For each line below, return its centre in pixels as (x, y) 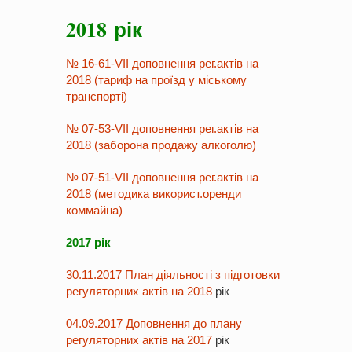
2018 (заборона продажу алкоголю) (161, 145)
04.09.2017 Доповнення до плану (154, 323)
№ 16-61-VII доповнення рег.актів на (162, 63)
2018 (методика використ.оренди (154, 194)
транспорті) (97, 96)
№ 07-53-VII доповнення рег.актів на (162, 128)
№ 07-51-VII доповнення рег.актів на (162, 177)
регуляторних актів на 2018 (139, 291)
